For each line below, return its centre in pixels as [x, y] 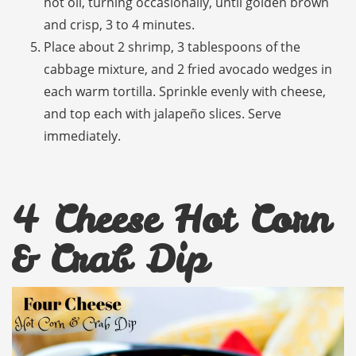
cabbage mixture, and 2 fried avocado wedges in [188, 70]
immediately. [82, 136]
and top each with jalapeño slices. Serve [163, 114]
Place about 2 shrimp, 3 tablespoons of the [172, 47]
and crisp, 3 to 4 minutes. [119, 25]
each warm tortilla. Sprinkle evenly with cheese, [185, 92]
